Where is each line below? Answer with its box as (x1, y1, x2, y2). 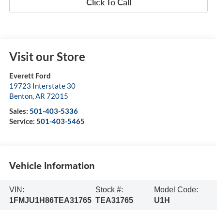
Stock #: (95, 185, 124, 194)
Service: (9, 117, 36, 126)
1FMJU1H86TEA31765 (9, 196, 92, 204)
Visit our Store (9, 49, 85, 64)
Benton (9, 92, 32, 101)
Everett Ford (9, 71, 51, 80)
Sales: (9, 107, 30, 116)
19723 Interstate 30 (9, 81, 76, 91)
